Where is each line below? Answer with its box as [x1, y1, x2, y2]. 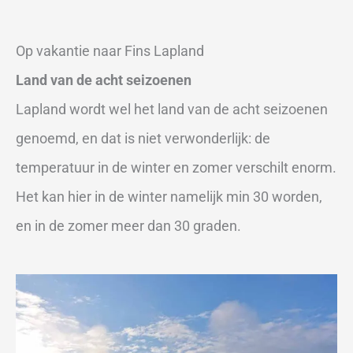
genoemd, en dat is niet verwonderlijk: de [16, 130, 270, 147]
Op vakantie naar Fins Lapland [16, 43, 204, 60]
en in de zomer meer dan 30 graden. [16, 217, 241, 235]
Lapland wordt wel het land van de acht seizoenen [16, 101, 328, 118]
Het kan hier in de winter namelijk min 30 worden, [16, 188, 322, 206]
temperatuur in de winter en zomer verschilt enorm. [16, 159, 336, 176]
